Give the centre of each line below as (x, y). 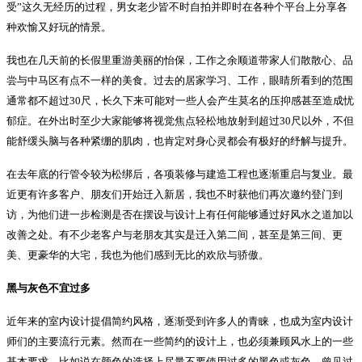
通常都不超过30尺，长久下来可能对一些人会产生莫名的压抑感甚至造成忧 (180, 101)
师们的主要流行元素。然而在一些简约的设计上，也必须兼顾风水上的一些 (180, 341)
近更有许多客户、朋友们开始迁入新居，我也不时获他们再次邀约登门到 (175, 194)
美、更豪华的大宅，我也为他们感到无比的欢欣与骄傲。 (138, 255)
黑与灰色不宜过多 (48, 288)
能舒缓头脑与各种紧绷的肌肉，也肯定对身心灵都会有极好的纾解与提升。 (180, 141)
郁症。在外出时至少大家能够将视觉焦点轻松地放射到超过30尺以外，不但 (180, 121)
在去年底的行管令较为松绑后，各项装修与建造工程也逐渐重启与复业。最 (180, 174)
